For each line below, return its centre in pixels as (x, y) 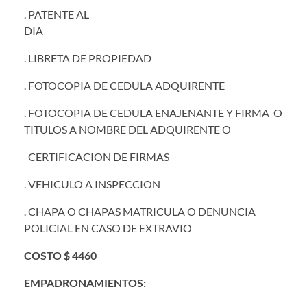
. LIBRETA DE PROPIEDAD (88, 58)
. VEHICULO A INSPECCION (92, 184)
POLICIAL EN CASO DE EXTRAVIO (108, 228)
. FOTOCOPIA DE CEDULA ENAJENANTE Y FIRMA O (153, 112)
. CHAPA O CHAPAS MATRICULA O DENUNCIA (140, 211)
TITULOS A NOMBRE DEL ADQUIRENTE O (130, 129)
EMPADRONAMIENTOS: (85, 282)
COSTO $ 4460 (60, 255)
